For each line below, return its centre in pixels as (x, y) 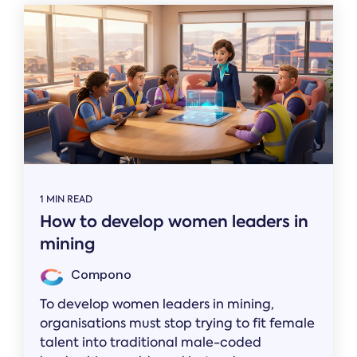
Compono (100, 274)
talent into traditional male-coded (151, 342)
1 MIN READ (66, 199)
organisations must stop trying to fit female (177, 323)
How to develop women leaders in (174, 221)
